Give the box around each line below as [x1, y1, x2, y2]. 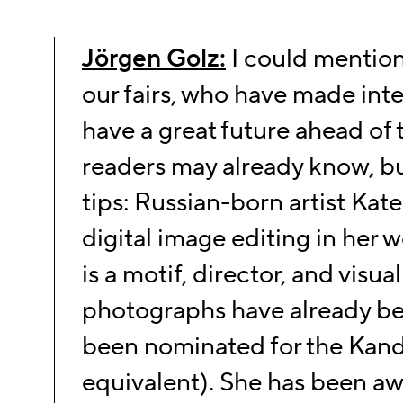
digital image [82, 223, 226, 255]
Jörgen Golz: [82, 43, 226, 76]
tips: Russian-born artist [82, 187, 351, 219]
